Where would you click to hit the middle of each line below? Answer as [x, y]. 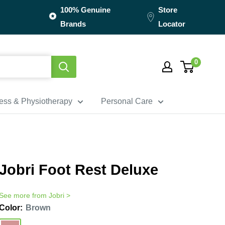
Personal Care [127, 101]
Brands [73, 24]
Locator [172, 24]
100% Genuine [85, 10]
